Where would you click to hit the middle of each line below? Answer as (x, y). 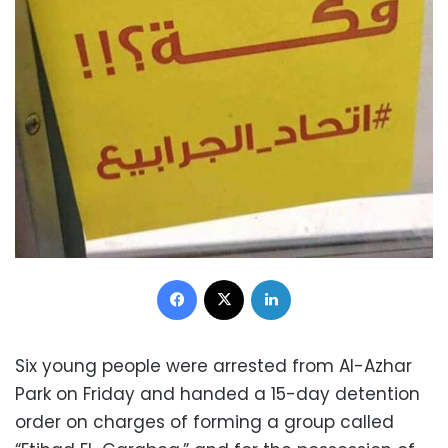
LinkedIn (316, 278)
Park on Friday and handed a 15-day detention (217, 394)
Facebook (229, 278)
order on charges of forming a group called (204, 422)
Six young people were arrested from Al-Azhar (213, 366)
